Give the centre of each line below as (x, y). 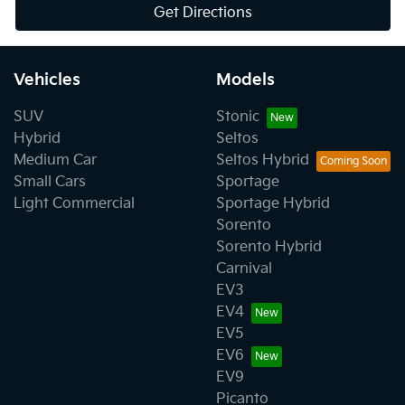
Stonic (238, 117)
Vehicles (47, 80)
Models (245, 80)
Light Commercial (74, 203)
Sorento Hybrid (269, 247)
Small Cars (50, 182)
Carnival (244, 268)
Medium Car (55, 160)
